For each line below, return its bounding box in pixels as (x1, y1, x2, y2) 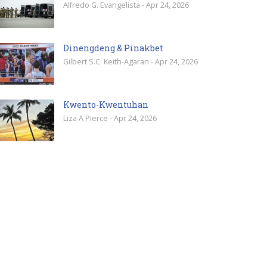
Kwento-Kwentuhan (63, 99, 148, 110)
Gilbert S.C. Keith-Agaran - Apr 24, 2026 (63, 57, 198, 67)
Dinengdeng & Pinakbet (63, 42, 163, 54)
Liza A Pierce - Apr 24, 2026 (63, 113, 157, 123)
